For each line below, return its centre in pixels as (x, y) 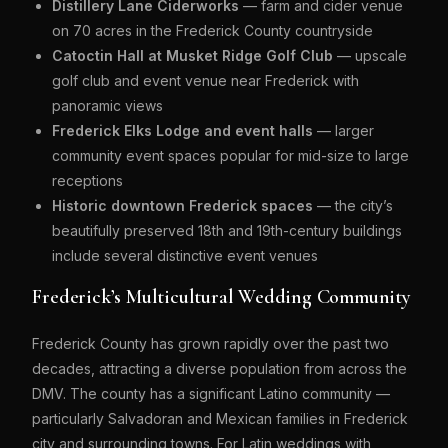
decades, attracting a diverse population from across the (220, 368)
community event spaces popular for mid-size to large (231, 155)
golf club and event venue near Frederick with (206, 80)
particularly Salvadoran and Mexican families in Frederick (220, 418)
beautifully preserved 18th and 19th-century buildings (227, 230)
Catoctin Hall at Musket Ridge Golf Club (193, 55)
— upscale (370, 55)
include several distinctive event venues (185, 255)
